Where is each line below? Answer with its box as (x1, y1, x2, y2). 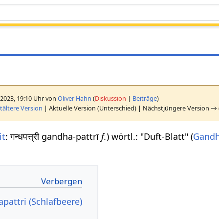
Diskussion (95, 93, 127, 103)
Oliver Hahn (58, 93, 92, 103)
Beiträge (132, 93, 157, 103)
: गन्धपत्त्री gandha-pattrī (5, 130, 102, 142)
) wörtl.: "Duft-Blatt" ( (107, 130, 194, 142)
